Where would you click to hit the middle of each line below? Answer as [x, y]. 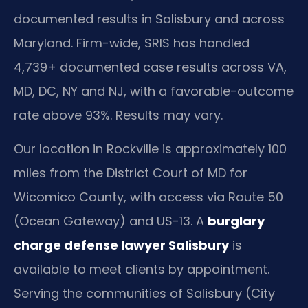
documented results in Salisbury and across [149, 19]
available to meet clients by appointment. [142, 269]
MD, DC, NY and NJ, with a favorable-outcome [154, 91]
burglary [236, 221]
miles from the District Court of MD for [131, 173]
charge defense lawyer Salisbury [121, 245]
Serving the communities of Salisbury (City [144, 294]
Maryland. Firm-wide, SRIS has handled [132, 43]
